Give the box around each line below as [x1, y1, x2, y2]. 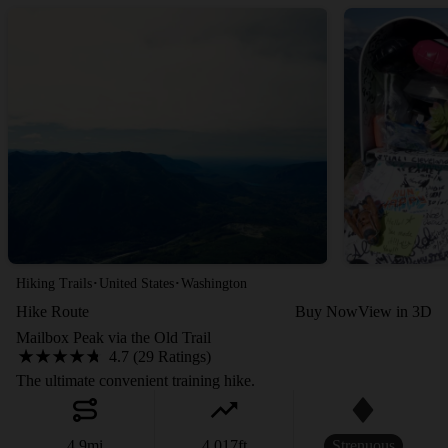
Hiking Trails [16, 275, 92, 291]
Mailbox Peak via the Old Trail [16, 329, 211, 346]
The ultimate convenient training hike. [16, 372, 255, 389]
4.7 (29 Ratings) [109, 348, 211, 365]
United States [99, 275, 174, 291]
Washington [181, 275, 247, 291]
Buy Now [295, 303, 358, 320]
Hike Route [16, 303, 89, 320]
